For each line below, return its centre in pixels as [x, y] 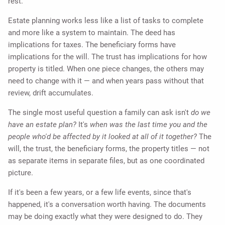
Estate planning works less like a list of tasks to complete [106, 21]
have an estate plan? [42, 125]
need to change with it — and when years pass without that [106, 81]
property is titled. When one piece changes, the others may [106, 69]
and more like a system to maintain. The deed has [92, 33]
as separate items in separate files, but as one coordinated [106, 161]
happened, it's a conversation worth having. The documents [107, 205]
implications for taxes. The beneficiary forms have [92, 45]
